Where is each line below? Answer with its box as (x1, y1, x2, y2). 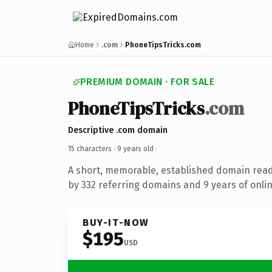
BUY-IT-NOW (83, 216, 149, 228)
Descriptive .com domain (68, 124, 168, 135)
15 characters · (68, 144, 117, 153)
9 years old (117, 144, 154, 153)
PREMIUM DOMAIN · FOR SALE (80, 76, 214, 87)
